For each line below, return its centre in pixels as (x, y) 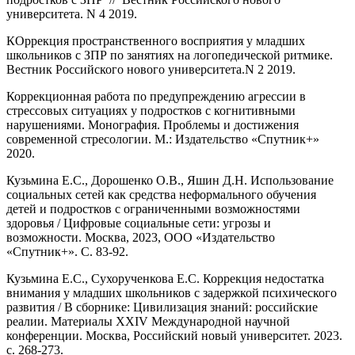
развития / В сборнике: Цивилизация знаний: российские (162, 307)
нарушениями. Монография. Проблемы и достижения (153, 124)
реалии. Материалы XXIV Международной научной (148, 321)
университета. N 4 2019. (72, 13)
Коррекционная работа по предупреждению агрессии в (156, 96)
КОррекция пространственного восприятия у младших (156, 40)
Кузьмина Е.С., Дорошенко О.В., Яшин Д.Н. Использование (170, 180)
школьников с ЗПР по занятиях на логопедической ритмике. (170, 55)
